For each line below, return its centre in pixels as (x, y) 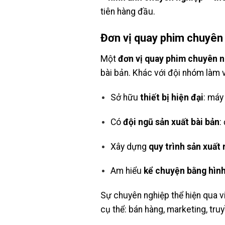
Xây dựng (130, 146)
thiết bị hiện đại (172, 97)
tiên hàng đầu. (128, 12)
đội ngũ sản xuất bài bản (172, 122)
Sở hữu (126, 97)
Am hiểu (127, 171)
